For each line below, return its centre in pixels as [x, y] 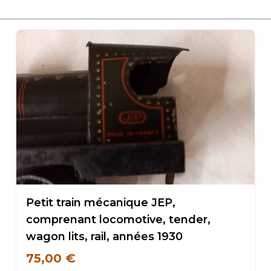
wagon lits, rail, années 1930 [104, 237]
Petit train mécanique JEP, [100, 203]
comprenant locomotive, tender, [118, 220]
